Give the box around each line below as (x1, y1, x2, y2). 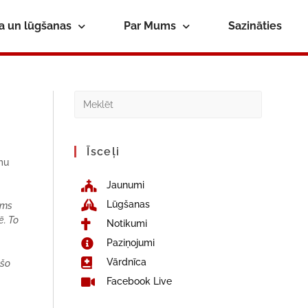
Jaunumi (106, 179, 144, 190)
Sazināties (228, 19, 282, 32)
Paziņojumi (106, 237, 155, 248)
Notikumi (106, 218, 147, 229)
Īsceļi (87, 145, 120, 158)
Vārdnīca (106, 256, 146, 267)
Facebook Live (106, 276, 172, 287)
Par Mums (123, 19, 176, 32)
